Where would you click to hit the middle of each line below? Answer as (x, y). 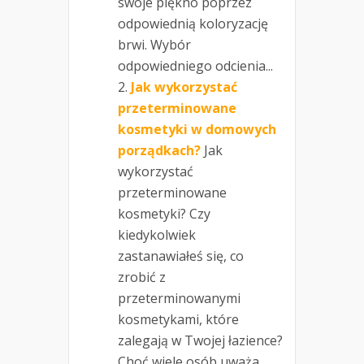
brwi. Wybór (154, 45)
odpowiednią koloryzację (193, 24)
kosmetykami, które (178, 320)
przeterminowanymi (179, 299)
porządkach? (159, 151)
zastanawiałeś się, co (181, 256)
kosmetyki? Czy (164, 214)
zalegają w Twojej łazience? (200, 341)
